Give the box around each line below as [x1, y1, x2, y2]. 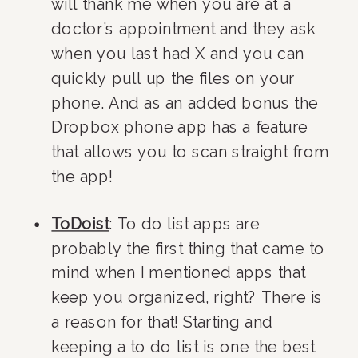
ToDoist [51, 214, 109, 233]
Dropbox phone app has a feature [51, 118, 308, 137]
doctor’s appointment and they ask [51, 20, 316, 38]
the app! [51, 167, 113, 186]
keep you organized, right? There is [51, 288, 323, 307]
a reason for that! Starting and [51, 312, 273, 332]
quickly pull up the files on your [51, 69, 295, 88]
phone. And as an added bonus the [51, 93, 318, 112]
